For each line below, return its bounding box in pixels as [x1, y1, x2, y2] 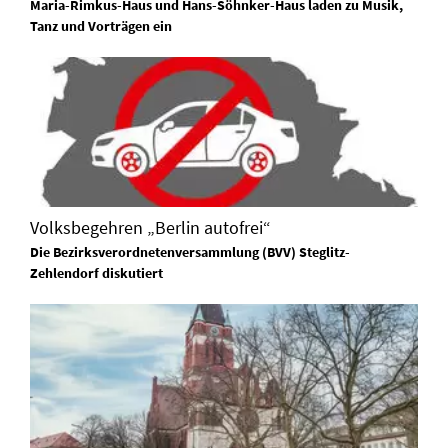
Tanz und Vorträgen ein [30, 16, 172, 35]
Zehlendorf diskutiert [30, 263, 163, 282]
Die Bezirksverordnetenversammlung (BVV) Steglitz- [30, 242, 350, 261]
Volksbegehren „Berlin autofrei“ [30, 215, 271, 239]
